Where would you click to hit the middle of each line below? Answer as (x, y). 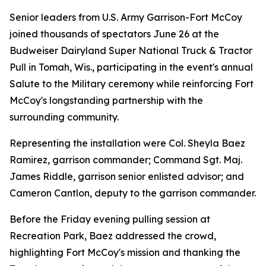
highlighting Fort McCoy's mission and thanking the (125, 252)
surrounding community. (64, 117)
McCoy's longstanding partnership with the (106, 100)
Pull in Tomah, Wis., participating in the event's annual (131, 67)
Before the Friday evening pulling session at (110, 219)
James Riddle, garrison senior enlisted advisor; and (127, 176)
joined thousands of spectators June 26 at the (114, 34)
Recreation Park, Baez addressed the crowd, (113, 236)
